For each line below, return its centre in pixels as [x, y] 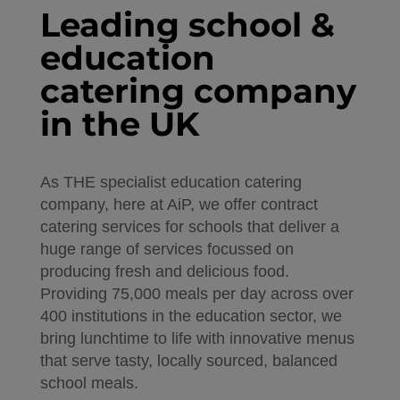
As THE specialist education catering [171, 183]
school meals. [89, 383]
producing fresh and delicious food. [164, 272]
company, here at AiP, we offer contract [179, 205]
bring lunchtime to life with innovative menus [197, 339]
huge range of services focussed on [167, 250]
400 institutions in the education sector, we [191, 317]
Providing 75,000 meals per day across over [196, 294]
